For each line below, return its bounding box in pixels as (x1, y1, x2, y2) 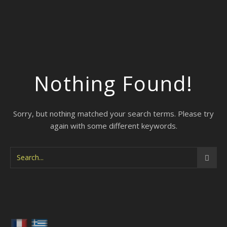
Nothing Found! (34, 69, 193, 97)
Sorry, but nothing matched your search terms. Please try (13, 108, 214, 119)
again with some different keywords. (50, 121, 177, 131)
